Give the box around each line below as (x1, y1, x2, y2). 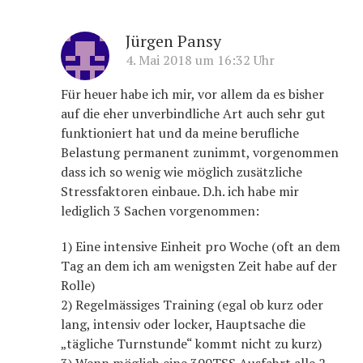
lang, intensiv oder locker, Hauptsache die (61, 315, 305, 333)
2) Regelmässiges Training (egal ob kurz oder (61, 296, 323, 314)
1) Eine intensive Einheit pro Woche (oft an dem (61, 237, 340, 255)
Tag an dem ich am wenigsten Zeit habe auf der (61, 257, 337, 275)
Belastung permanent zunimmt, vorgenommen (61, 143, 339, 161)
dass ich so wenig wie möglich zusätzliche (61, 163, 302, 181)
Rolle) (61, 276, 95, 294)
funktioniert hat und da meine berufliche (61, 124, 299, 142)
